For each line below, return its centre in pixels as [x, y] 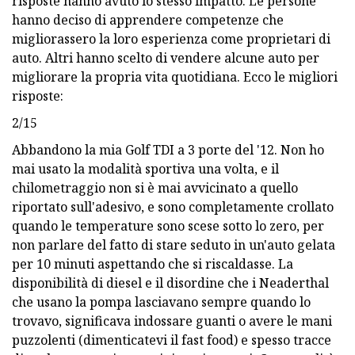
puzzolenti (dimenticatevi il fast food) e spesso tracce [172, 340]
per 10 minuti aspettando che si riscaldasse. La [153, 263]
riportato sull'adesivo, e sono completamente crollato [173, 206]
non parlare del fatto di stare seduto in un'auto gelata [174, 244]
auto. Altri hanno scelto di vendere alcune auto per [166, 57]
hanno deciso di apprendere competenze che [148, 19]
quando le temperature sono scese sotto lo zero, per [168, 225]
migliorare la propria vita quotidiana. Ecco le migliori [175, 76]
